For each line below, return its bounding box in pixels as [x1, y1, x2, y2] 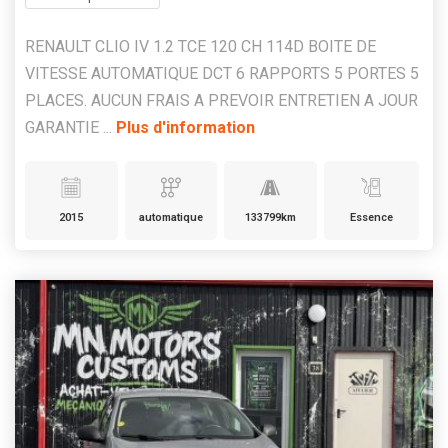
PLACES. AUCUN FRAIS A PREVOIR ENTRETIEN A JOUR [25, 91, 418, 111]
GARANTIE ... [25, 118, 116, 138]
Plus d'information [116, 118, 255, 138]
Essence [349, 211, 393, 225]
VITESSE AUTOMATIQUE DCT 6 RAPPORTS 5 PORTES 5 [25, 64, 419, 84]
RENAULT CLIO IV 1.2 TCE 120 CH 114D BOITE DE [25, 37, 376, 57]
